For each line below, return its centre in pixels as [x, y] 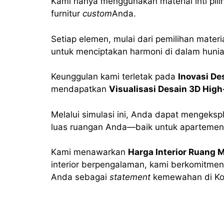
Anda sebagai [80, 177]
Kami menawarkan [89, 152]
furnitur [67, 13]
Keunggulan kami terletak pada [114, 76]
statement [130, 177]
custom [97, 13]
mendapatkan [80, 89]
